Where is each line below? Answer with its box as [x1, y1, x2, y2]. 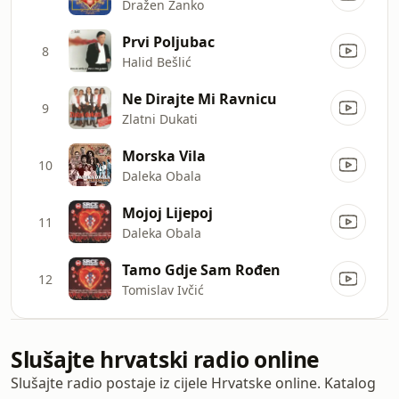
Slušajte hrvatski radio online [11, 345, 321, 374]
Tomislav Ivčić [122, 281, 204, 298]
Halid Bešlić [122, 53, 191, 70]
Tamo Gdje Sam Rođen [122, 259, 281, 280]
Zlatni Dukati [122, 110, 198, 127]
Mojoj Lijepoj [122, 202, 213, 223]
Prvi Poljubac [122, 31, 215, 52]
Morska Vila [122, 145, 206, 166]
